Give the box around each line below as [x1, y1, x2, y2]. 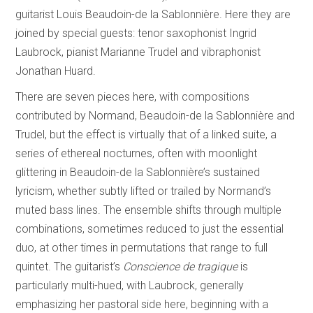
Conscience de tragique [123, 259, 238, 273]
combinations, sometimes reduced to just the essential [15, 221, 284, 235]
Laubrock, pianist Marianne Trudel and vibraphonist [15, 45, 261, 59]
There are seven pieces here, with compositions [15, 89, 250, 103]
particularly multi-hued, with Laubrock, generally [15, 278, 245, 292]
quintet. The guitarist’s [15, 259, 124, 273]
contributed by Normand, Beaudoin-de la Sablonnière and [15, 108, 296, 122]
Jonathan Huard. [15, 64, 105, 78]
